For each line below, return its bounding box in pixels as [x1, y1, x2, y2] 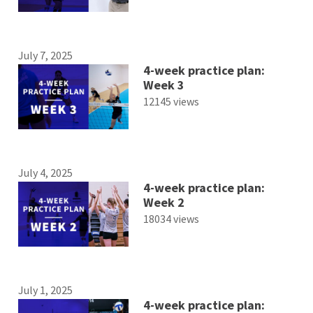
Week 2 [143, 194, 184, 210]
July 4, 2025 [18, 165, 73, 180]
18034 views [143, 211, 199, 226]
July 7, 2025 [18, 48, 73, 62]
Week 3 [143, 76, 184, 93]
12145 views [143, 94, 199, 108]
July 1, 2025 [18, 283, 73, 298]
